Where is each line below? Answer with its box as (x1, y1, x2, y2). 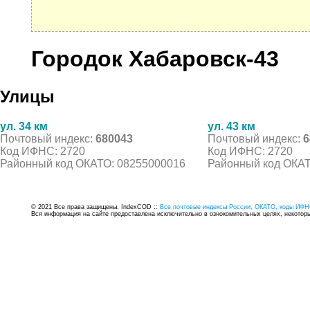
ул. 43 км (208, 120, 255, 132)
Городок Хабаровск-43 (31, 46, 279, 72)
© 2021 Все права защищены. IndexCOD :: (31, 203, 160, 210)
